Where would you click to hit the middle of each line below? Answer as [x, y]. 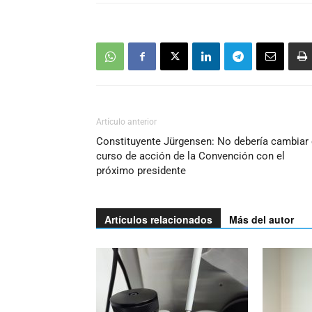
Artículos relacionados [158, 219]
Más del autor [262, 219]
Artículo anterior [126, 122]
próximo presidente [141, 171]
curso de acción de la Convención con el [190, 156]
